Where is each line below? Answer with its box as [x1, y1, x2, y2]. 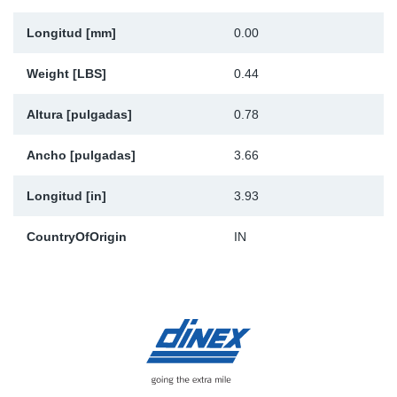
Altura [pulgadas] [27, 107, 132, 122]
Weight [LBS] [27, 66, 106, 82]
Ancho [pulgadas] [27, 148, 136, 163]
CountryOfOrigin [27, 230, 127, 245]
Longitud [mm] [27, 26, 116, 41]
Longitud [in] [27, 189, 106, 204]
